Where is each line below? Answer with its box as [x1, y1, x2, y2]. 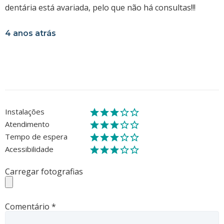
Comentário [5, 200, 51, 212]
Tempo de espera [5, 131, 67, 141]
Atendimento [5, 118, 49, 129]
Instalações [5, 106, 44, 116]
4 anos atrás [5, 28, 56, 38]
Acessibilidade [5, 143, 53, 154]
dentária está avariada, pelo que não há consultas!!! [5, 1, 195, 13]
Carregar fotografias [5, 165, 83, 177]
